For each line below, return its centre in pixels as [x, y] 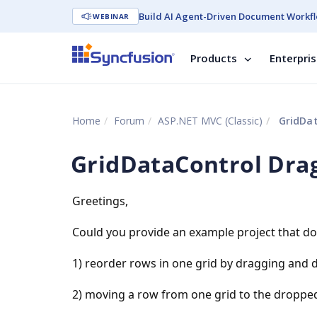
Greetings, [100, 201]
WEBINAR [111, 16]
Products [214, 58]
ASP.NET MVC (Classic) [210, 121]
